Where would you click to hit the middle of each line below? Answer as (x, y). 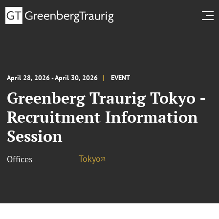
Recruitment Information (102, 117)
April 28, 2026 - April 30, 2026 (52, 77)
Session (35, 136)
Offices (20, 159)
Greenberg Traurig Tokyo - (106, 98)
